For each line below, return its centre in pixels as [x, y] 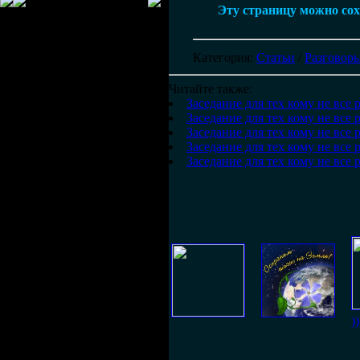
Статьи [276, 57]
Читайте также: [211, 89]
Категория [221, 57]
